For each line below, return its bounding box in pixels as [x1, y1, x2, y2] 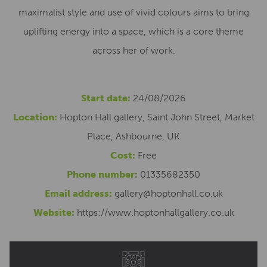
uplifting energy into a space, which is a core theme [23, 26, 244, 37]
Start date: [81, 92, 131, 104]
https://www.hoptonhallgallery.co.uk [76, 207, 234, 218]
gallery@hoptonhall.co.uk [114, 188, 223, 199]
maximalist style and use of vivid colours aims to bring [18, 7, 249, 18]
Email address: [44, 188, 112, 199]
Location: [13, 111, 57, 123]
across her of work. [92, 45, 175, 56]
